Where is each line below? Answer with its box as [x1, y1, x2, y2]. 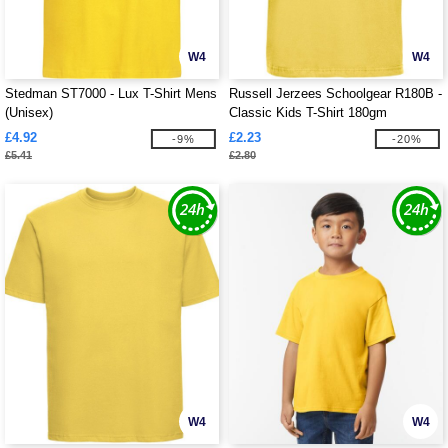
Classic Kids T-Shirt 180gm [229, 105, 387, 120]
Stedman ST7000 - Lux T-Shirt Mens [5, 86, 217, 101]
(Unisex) [5, 105, 53, 120]
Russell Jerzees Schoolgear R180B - [229, 86, 442, 101]
